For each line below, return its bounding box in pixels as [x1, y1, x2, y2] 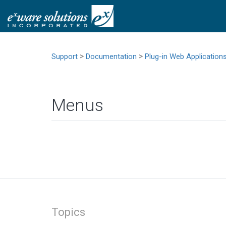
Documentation [86, 52, 137, 61]
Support [51, 52, 78, 61]
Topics [51, 206, 85, 218]
